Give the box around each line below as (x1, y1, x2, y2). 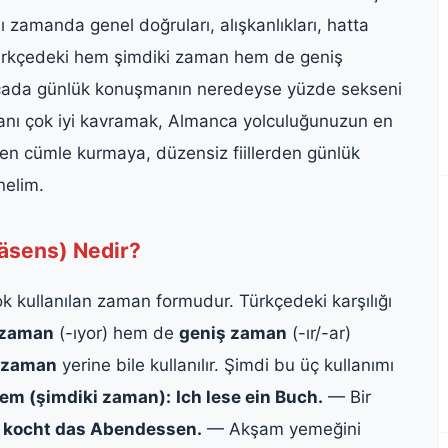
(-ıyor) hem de (54, 322, 179, 343)
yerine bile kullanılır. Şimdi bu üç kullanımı (57, 354, 394, 375)
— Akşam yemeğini (202, 418, 361, 439)
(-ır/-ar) (287, 322, 351, 343)
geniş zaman (179, 322, 287, 343)
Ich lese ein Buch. (176, 386, 323, 407)
